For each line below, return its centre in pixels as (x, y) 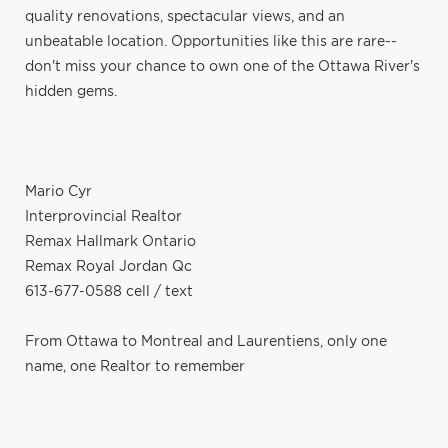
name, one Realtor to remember (135, 366)
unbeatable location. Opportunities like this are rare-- (211, 41)
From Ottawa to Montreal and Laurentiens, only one (206, 341)
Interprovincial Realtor (103, 216)
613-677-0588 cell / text (109, 291)
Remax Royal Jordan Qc (108, 266)
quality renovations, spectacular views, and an (185, 16)
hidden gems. (71, 91)
